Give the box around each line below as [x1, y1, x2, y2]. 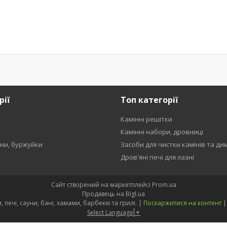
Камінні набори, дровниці [120, 127, 203, 136]
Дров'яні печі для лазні [120, 153, 194, 162]
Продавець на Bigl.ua [82, 190, 145, 198]
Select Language [87, 208, 133, 217]
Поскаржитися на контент [143, 199, 221, 207]
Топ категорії [120, 94, 178, 105]
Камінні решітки [120, 115, 172, 124]
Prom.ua [152, 180, 176, 189]
